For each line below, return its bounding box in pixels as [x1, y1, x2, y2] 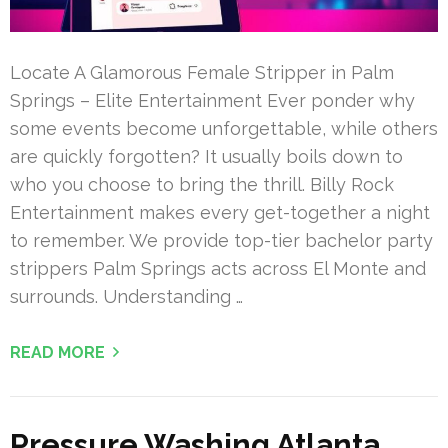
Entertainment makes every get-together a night [10, 201, 430, 223]
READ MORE [10, 342, 105, 362]
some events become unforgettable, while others [10, 117, 438, 139]
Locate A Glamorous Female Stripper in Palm [10, 61, 394, 83]
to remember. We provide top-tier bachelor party [10, 229, 433, 251]
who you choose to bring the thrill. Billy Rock [10, 173, 394, 195]
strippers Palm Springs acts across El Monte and [10, 257, 426, 279]
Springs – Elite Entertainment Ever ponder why [10, 89, 415, 111]
